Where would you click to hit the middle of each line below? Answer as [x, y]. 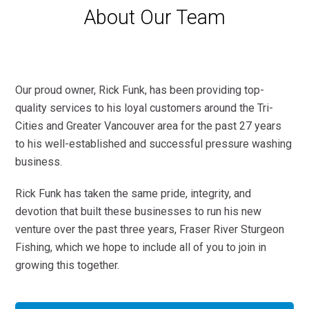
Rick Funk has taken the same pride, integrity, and [133, 194]
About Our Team [154, 18]
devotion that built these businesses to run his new [139, 212]
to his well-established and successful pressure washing [154, 144]
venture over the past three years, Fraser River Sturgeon [150, 230]
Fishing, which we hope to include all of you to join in [141, 248]
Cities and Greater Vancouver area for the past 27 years [149, 126]
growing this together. [68, 266]
